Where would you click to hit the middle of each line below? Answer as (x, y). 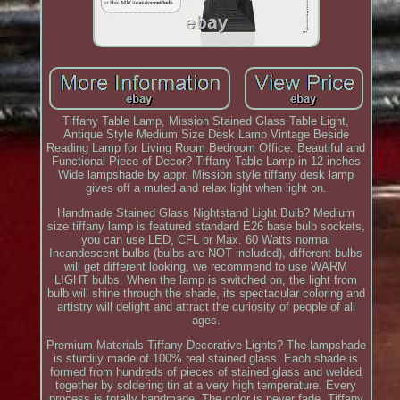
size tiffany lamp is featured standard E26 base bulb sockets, (206, 227)
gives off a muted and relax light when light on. (206, 188)
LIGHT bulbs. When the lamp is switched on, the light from (206, 280)
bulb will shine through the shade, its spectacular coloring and (206, 294)
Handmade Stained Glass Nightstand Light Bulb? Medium (206, 213)
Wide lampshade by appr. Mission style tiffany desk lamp (206, 175)
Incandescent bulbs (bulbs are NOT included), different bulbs (206, 254)
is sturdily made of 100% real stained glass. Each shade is (206, 359)
